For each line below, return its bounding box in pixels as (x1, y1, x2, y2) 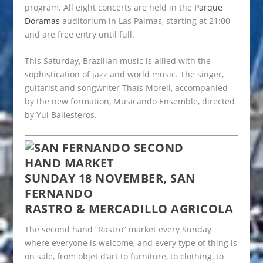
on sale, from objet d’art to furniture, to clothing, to (25, 250, 224, 262)
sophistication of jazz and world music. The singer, (25, 69, 224, 80)
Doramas (25, 15, 63, 26)
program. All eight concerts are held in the (25, 1, 195, 13)
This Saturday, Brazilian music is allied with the (25, 55, 211, 67)
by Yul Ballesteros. (25, 109, 97, 121)
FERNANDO (25, 185, 93, 201)
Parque (194, 1, 223, 13)
